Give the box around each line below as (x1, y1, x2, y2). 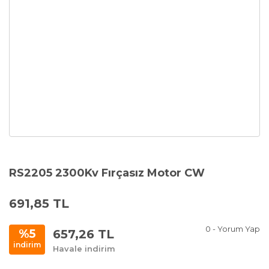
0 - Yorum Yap (205, 224, 260, 234)
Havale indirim (53, 243, 115, 253)
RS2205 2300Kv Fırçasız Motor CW (9, 166, 205, 180)
